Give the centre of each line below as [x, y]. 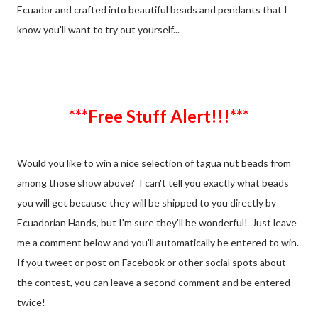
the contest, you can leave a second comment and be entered [154, 282]
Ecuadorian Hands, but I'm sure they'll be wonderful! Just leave [157, 222]
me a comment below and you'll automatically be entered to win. [159, 242]
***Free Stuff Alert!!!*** [173, 116]
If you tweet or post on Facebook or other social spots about [152, 262]
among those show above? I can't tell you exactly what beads [153, 182]
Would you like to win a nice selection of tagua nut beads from [154, 163]
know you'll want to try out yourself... [98, 29]
